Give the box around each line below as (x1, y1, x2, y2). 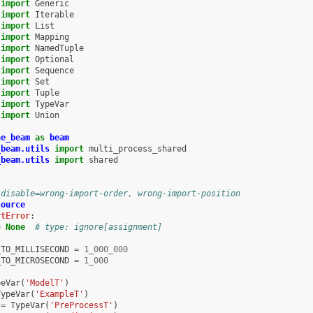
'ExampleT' (34, 289, 84, 299)
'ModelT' (24, 277, 64, 288)
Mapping (34, 31, 69, 42)
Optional (34, 54, 74, 64)
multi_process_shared (88, 143, 187, 154)
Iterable (34, 9, 74, 20)
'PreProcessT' (49, 300, 113, 310)
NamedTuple (34, 43, 84, 53)
